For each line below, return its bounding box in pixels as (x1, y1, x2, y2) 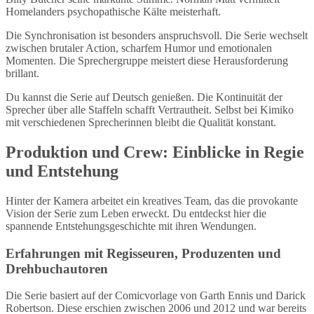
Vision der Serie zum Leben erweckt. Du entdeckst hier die (6, 207, 266, 219)
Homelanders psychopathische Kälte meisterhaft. (6, 6, 221, 18)
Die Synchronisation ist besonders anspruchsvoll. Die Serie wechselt (6, 29, 308, 42)
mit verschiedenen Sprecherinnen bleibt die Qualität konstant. (6, 116, 276, 129)
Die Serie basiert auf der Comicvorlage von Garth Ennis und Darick (6, 289, 306, 302)
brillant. (6, 67, 39, 80)
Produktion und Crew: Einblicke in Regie (6, 142, 304, 161)
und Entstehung (6, 161, 118, 180)
